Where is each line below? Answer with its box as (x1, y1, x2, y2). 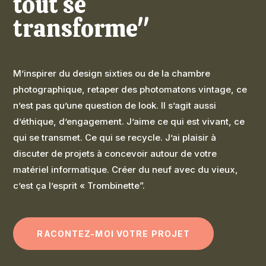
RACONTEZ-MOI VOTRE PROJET (37, 229, 191, 239)
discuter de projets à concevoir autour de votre (13, 148, 217, 160)
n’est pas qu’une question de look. (13, 100, 161, 112)
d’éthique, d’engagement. (13, 116, 127, 128)
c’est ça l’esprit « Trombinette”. (13, 180, 145, 192)
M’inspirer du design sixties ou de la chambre (13, 68, 211, 80)
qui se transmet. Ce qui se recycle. (13, 132, 166, 144)
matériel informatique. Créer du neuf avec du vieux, (13, 164, 239, 176)
